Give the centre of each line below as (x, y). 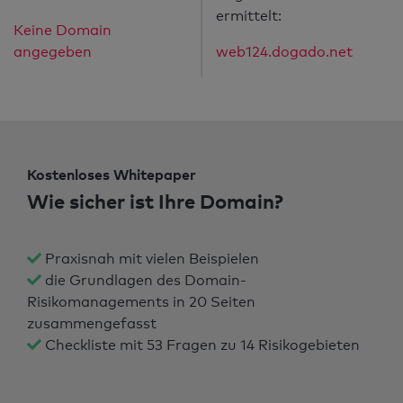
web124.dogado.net (284, 52)
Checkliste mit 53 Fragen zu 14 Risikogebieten (201, 345)
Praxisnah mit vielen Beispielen (150, 259)
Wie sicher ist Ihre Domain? (155, 201)
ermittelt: (249, 16)
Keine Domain (63, 31)
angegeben (53, 52)
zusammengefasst (92, 324)
